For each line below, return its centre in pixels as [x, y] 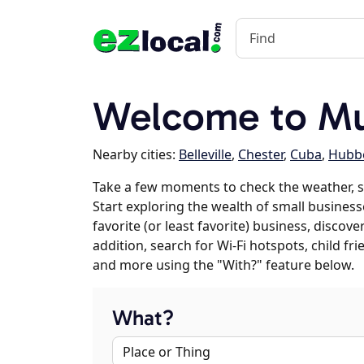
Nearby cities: [136, 154]
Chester [261, 154]
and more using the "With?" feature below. [223, 265]
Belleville [205, 154]
